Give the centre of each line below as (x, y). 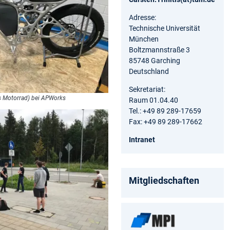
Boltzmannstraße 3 (159, 50)
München (144, 39)
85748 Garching (155, 60)
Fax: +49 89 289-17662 (166, 121)
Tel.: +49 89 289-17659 (165, 111)
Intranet (142, 139)
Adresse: (142, 17)
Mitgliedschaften (164, 180)
